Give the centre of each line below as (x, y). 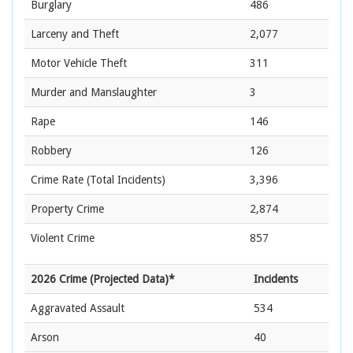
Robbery (51, 151)
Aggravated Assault (78, 308)
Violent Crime (63, 238)
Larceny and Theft (75, 34)
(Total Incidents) (124, 180)
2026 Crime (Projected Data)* (103, 279)
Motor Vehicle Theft (79, 63)
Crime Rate (57, 180)
